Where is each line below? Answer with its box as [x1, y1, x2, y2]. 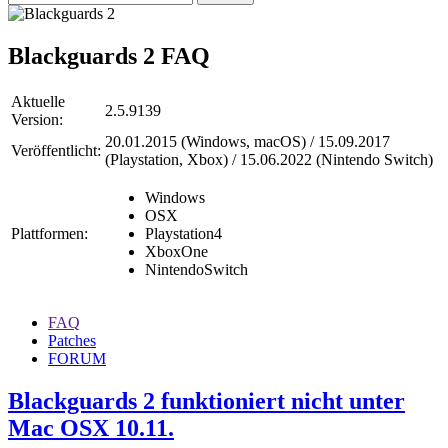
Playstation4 [145, 224, 222, 242]
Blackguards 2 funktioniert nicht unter [8, 387, 405, 414]
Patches [48, 331, 96, 349]
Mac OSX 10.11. [8, 414, 174, 441]
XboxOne [145, 242, 208, 260]
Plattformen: [11, 224, 88, 242]
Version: [11, 110, 63, 128]
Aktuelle [11, 92, 65, 110]
